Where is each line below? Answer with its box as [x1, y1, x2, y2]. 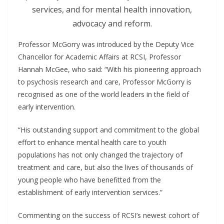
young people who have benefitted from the [18, 175, 161, 185]
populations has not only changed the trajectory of [18, 150, 182, 160]
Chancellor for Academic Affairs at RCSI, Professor [18, 52, 181, 62]
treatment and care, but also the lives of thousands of [18, 162, 193, 172]
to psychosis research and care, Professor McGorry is [18, 77, 191, 87]
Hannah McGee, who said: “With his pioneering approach [18, 64, 201, 74]
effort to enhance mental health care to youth [18, 137, 166, 147]
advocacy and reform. [72, 18, 152, 29]
